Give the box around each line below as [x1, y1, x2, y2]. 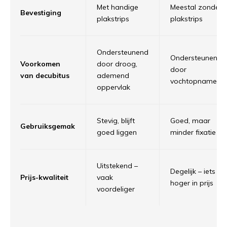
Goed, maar [170, 116, 210, 126]
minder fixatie [170, 128, 216, 137]
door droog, [97, 59, 137, 69]
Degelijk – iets [170, 167, 215, 176]
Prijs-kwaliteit [20, 173, 68, 182]
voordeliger [97, 184, 135, 194]
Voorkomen [20, 59, 60, 69]
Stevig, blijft [97, 116, 135, 126]
